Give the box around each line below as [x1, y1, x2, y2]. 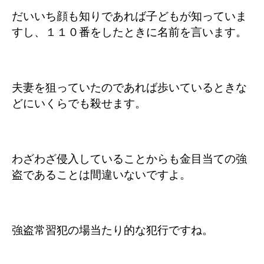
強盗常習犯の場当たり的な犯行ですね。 [12, 224, 213, 236]
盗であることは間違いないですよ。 [12, 169, 191, 181]
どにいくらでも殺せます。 [12, 97, 146, 110]
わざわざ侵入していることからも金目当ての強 [12, 153, 247, 165]
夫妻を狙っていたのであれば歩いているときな [12, 81, 247, 94]
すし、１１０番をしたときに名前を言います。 [12, 26, 247, 38]
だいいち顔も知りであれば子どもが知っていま [12, 10, 247, 22]
